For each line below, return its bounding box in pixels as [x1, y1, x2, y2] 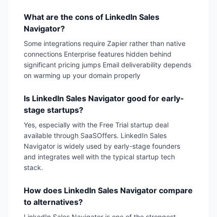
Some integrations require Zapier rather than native [24, 39, 186, 48]
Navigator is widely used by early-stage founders [24, 142, 180, 151]
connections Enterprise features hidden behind [24, 50, 171, 59]
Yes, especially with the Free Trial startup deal [24, 121, 169, 129]
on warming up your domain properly [24, 71, 140, 80]
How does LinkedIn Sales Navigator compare [24, 186, 193, 196]
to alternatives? [24, 197, 83, 207]
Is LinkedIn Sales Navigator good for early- [24, 93, 184, 104]
